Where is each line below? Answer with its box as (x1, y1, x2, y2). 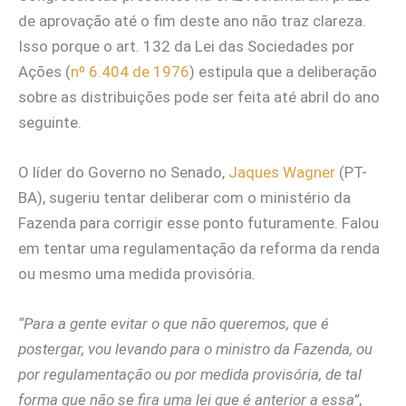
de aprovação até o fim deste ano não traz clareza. (18, 11, 366, 30)
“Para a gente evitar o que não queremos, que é (18, 314, 329, 333)
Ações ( (18, 62, 71, 81)
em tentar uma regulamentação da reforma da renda (18, 239, 380, 257)
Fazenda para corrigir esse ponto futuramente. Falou (18, 214, 379, 232)
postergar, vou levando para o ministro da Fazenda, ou (18, 340, 372, 359)
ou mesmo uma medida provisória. (18, 265, 256, 283)
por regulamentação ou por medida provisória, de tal (18, 365, 362, 384)
